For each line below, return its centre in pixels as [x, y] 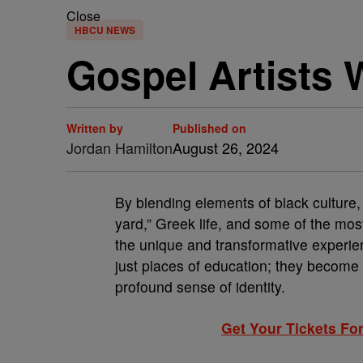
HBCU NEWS [105, 30]
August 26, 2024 [226, 147]
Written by [95, 128]
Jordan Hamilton [120, 147]
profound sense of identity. [202, 286]
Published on [209, 128]
